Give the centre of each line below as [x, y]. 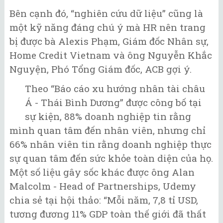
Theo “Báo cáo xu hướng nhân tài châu [115, 88]
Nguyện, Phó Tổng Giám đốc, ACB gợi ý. [101, 69]
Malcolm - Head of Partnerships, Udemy [103, 186]
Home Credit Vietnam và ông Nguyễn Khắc [111, 55]
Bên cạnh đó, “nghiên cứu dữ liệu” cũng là [106, 13]
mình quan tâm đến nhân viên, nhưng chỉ [108, 130]
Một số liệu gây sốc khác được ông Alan [102, 172]
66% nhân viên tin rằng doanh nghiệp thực [111, 144]
